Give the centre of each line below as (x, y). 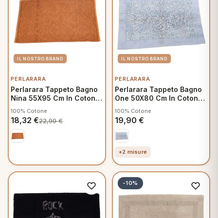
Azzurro (128, 107)
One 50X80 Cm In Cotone (159, 98)
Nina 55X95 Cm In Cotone (55, 98)
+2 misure (133, 152)
